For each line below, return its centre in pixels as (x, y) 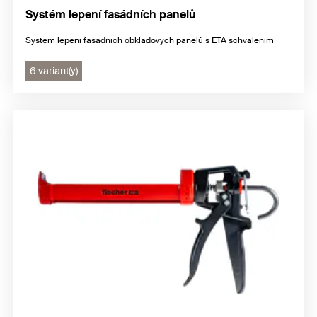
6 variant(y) (54, 70)
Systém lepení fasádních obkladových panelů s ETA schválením (150, 40)
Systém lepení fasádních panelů (110, 14)
